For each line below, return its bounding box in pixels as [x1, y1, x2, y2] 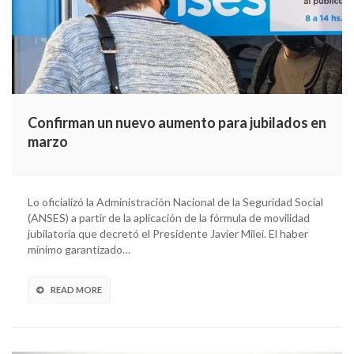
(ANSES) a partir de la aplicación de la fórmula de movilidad [28, 210, 310, 224]
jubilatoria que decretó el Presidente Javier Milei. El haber [28, 226, 308, 240]
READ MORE [51, 284, 102, 295]
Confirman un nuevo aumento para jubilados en [28, 113, 326, 131]
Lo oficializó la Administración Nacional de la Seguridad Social [28, 194, 323, 209]
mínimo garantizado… [28, 242, 130, 256]
